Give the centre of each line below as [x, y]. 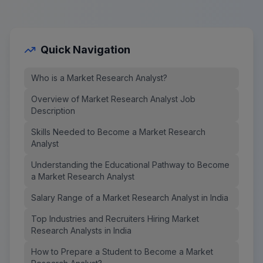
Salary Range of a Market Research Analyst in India [130, 197]
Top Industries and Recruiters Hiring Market [115, 218]
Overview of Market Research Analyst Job [113, 99]
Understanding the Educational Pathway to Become [130, 164]
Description [53, 110]
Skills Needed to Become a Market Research [118, 131]
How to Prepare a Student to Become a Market [122, 251]
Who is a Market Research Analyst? [99, 77]
